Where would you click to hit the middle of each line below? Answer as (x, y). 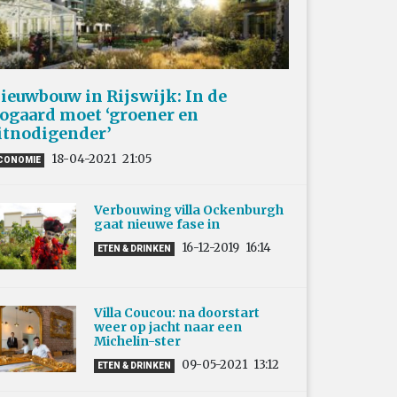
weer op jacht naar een (168, 327)
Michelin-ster (137, 342)
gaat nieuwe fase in (157, 225)
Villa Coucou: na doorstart (177, 313)
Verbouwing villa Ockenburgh (189, 210)
